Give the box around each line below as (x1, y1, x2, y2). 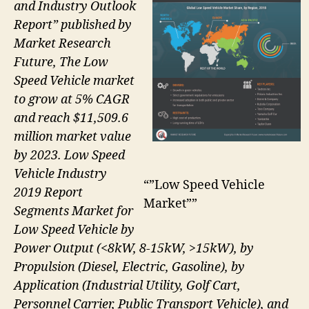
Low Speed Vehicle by (14, 222, 134, 239)
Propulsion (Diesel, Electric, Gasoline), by (14, 259, 245, 276)
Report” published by (14, 17, 132, 34)
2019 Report (14, 185, 83, 201)
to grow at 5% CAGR (14, 92, 130, 108)
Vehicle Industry (14, 166, 107, 183)
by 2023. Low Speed (14, 148, 125, 164)
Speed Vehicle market (14, 73, 134, 90)
